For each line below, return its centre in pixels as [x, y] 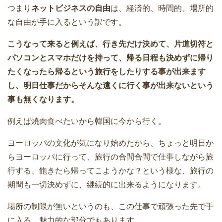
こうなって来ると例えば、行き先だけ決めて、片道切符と [111, 44]
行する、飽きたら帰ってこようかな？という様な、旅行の [111, 171]
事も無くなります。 [43, 100]
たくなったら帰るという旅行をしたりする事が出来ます [107, 72]
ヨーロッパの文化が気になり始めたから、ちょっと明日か [111, 143]
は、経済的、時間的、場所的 [162, 8]
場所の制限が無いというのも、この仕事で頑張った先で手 [111, 207]
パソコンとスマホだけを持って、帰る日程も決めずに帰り [111, 58]
